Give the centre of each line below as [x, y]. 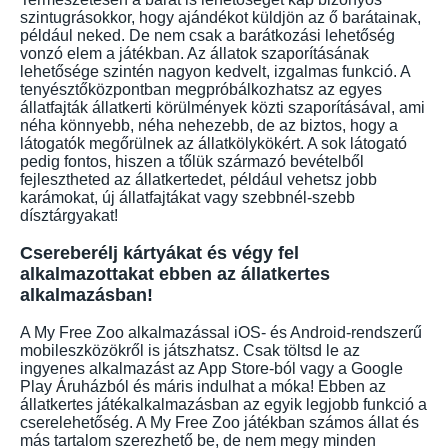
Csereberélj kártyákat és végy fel [159, 253]
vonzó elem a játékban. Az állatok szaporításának [194, 54]
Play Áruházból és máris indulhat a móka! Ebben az [203, 387]
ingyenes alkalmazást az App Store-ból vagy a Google [211, 369]
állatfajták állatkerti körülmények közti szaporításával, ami [222, 108]
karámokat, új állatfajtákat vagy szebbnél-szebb [187, 198]
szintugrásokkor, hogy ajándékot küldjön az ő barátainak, [220, 18]
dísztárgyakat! [69, 216]
